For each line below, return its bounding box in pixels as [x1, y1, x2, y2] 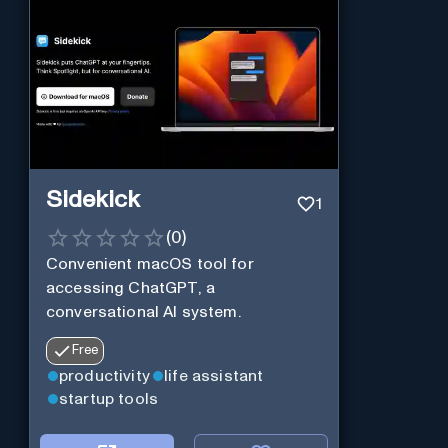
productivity [58, 368, 151, 385]
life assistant [164, 368, 264, 385]
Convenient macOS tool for [45, 256, 254, 273]
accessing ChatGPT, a [45, 280, 215, 297]
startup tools [58, 390, 159, 407]
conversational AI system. [45, 304, 241, 321]
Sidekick [45, 187, 140, 212]
